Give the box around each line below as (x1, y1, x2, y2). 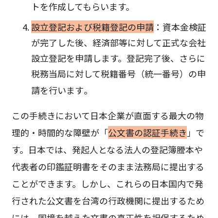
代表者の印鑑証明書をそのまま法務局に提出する (11, 160, 204, 173)
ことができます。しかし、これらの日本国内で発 (11, 177, 203, 190)
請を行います (31, 84, 84, 97)
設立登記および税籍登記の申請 (31, 20, 154, 34)
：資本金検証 (153, 20, 206, 34)
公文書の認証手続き (108, 126, 187, 139)
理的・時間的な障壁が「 (11, 126, 108, 139)
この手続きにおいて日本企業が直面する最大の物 (11, 109, 204, 122)
